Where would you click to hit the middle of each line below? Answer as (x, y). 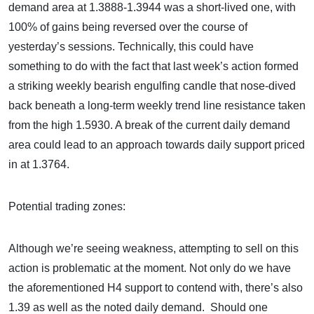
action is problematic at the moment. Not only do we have (150, 268)
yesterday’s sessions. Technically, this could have (131, 47)
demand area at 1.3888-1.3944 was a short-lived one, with (152, 7)
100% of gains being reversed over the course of (128, 27)
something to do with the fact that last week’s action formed (153, 66)
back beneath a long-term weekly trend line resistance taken (157, 105)
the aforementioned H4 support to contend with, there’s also (156, 288)
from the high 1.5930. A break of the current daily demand (149, 125)
